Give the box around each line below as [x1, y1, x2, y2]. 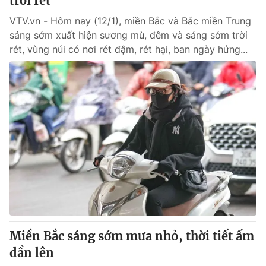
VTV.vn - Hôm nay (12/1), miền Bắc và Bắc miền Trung [9, 15, 251, 27]
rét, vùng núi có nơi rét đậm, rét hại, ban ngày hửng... [9, 43, 248, 55]
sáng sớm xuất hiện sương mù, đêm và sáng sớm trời [9, 29, 248, 41]
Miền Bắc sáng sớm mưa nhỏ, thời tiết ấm [9, 229, 254, 243]
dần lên [9, 245, 54, 260]
